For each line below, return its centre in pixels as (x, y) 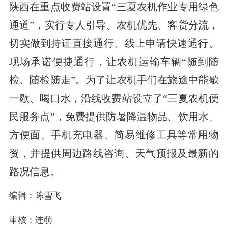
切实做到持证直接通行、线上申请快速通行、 (114, 43)
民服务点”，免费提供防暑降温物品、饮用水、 (114, 116)
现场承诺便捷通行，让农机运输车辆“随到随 (114, 61)
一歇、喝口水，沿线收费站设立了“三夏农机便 (114, 98)
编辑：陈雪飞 (35, 195)
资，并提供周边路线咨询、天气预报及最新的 (114, 153)
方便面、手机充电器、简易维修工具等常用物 (114, 135)
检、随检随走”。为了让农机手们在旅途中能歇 (114, 80)
